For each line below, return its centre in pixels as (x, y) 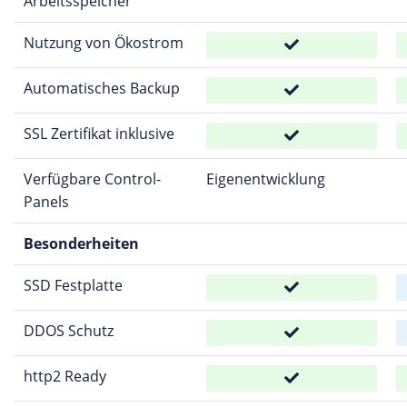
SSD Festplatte (73, 285)
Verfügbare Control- (92, 179)
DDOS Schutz (68, 331)
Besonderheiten (81, 243)
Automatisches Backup (101, 88)
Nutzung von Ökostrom (103, 43)
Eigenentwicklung (265, 179)
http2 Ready (65, 376)
